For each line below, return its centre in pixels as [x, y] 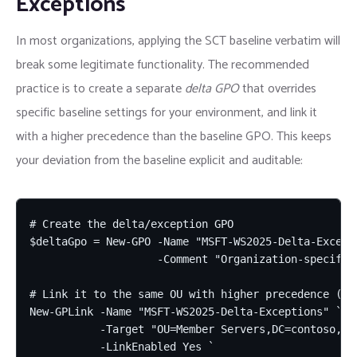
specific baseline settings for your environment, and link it [167, 112]
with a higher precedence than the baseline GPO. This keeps [174, 136]
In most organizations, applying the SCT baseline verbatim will [178, 41]
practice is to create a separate [100, 88]
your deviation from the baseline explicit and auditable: [159, 160]
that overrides [278, 88]
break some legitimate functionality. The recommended [163, 65]
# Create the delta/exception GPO [131, 224]
